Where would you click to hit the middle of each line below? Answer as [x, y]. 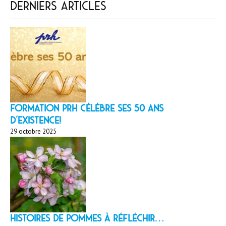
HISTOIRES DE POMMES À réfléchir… [87, 218]
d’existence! [36, 120]
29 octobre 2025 [33, 131]
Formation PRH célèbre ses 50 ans [87, 108]
